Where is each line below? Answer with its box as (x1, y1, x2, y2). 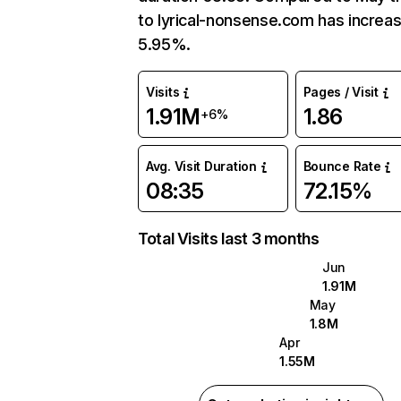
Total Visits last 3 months (138, 229, 320, 248)
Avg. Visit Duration (146, 158, 257, 174)
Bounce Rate (303, 158, 381, 174)
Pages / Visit (303, 84, 379, 99)
